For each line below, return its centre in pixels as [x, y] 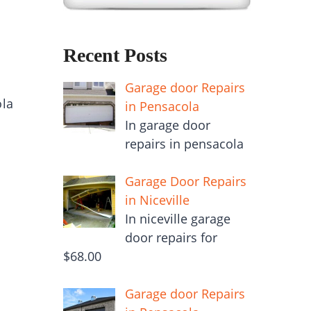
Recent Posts [115, 55]
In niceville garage [177, 218]
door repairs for [171, 237]
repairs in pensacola [184, 143]
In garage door [167, 125]
